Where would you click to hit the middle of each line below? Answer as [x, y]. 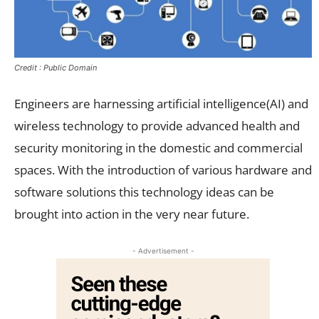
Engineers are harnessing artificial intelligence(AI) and [161, 103]
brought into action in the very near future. [132, 214]
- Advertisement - [163, 250]
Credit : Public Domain [56, 67]
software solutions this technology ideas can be [144, 192]
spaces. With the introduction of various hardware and [163, 169]
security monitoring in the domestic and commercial [158, 147]
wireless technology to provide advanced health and [157, 125]
